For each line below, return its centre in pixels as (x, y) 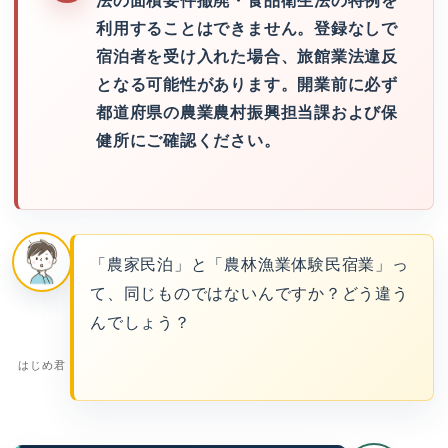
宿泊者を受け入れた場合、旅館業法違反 (247, 56)
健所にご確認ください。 (188, 140)
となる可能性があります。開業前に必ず (247, 84)
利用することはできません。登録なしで (247, 28)
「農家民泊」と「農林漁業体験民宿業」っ (249, 264)
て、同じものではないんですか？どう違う (249, 293)
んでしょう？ (140, 322)
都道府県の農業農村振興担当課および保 (247, 112)
